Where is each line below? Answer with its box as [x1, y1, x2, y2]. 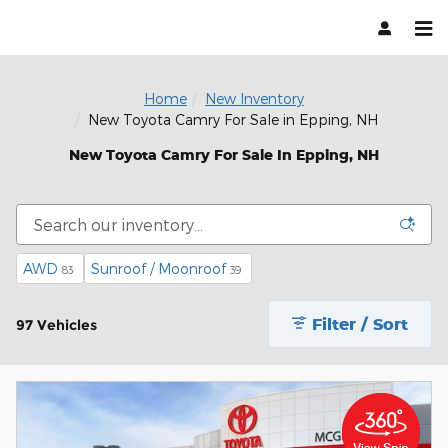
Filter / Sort [312, 313, 409, 334]
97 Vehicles [16, 315, 97, 334]
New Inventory [205, 90, 304, 107]
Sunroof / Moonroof [91, 260, 226, 277]
